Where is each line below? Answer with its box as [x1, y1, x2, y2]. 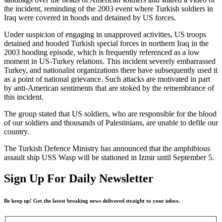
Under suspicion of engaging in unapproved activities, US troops [4, 30, 206, 39]
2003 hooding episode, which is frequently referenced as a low [4, 48, 200, 56]
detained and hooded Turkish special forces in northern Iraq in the [4, 39, 209, 48]
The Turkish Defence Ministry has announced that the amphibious [4, 144, 210, 153]
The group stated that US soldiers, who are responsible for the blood [4, 109, 217, 118]
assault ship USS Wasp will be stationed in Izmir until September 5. [4, 153, 214, 162]
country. [4, 127, 29, 136]
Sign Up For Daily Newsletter [4, 171, 154, 185]
